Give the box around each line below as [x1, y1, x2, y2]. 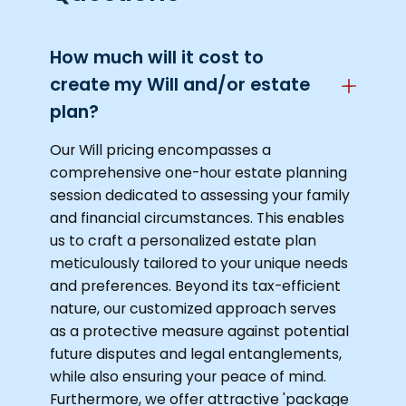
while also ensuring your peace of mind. [50, 366, 327, 388]
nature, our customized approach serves [50, 298, 337, 320]
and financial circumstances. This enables [50, 208, 345, 229]
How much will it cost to [50, 43, 265, 70]
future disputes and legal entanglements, [50, 343, 343, 365]
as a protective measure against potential [50, 321, 350, 343]
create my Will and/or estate [50, 71, 311, 97]
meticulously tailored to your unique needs [50, 253, 349, 275]
